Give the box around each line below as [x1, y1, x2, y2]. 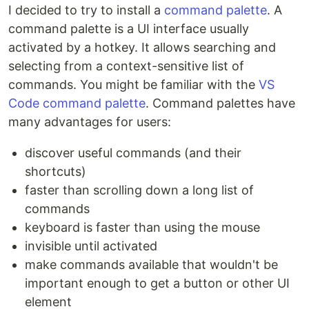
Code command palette [8, 95, 146, 110]
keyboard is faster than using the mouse [25, 219, 260, 235]
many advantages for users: [8, 114, 171, 129]
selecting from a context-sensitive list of [8, 58, 244, 73]
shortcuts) [25, 163, 86, 179]
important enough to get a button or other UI [25, 275, 290, 290]
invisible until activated [25, 238, 157, 253]
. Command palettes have [146, 95, 295, 110]
